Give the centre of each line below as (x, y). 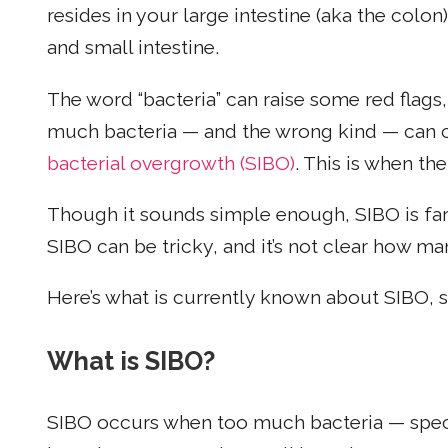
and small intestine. (133, 48)
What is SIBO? (131, 360)
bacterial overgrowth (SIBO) (171, 163)
